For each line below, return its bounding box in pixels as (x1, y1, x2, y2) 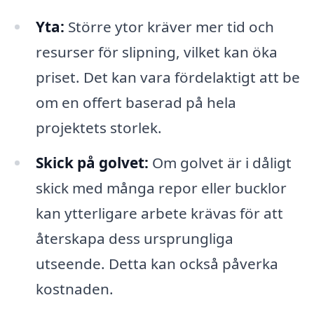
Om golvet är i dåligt (148, 153, 292, 173)
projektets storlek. (35, 118, 162, 138)
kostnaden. (35, 279, 114, 299)
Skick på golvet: (35, 153, 149, 173)
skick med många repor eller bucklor (35, 178, 287, 198)
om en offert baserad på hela (35, 93, 236, 113)
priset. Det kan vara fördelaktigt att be (35, 67, 300, 88)
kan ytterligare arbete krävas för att (35, 203, 283, 224)
